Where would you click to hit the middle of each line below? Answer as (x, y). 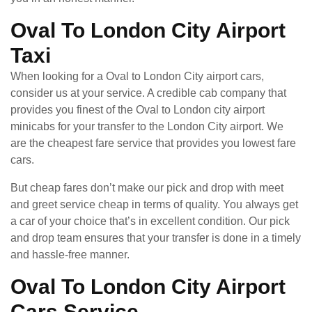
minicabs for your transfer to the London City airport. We (147, 126)
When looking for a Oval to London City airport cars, (137, 76)
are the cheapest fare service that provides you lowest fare (153, 143)
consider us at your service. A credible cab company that (148, 93)
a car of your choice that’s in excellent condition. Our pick (150, 221)
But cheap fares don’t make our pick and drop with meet (147, 187)
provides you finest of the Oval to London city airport (138, 109)
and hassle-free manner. (70, 254)
